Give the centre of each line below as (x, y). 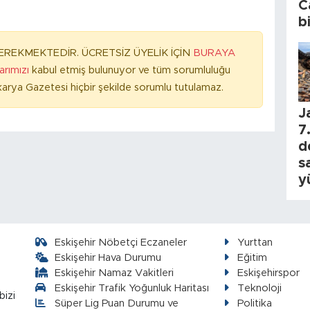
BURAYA (214, 53)
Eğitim (253, 257)
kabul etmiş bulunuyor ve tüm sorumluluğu (131, 71)
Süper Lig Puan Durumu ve (117, 303)
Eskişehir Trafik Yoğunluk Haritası (132, 288)
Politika (255, 303)
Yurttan (255, 242)
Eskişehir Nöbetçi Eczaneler (121, 242)
